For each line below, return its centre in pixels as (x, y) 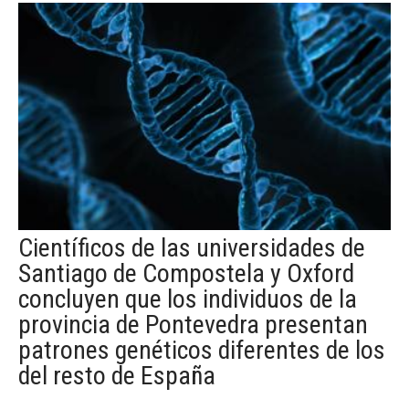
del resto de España (117, 375)
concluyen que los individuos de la (188, 299)
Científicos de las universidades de (192, 247)
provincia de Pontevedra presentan (193, 324)
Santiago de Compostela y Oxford (186, 273)
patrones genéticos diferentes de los (202, 350)
